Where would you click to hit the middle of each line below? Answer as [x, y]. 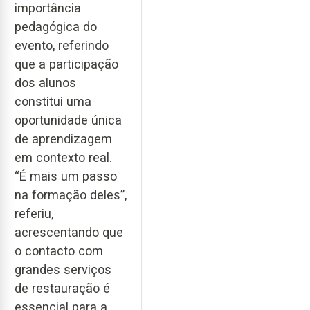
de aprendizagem [63, 138]
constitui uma [53, 101]
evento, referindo [62, 45]
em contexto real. [63, 157]
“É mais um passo [66, 176]
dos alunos [45, 82]
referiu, [34, 213]
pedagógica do [56, 26]
